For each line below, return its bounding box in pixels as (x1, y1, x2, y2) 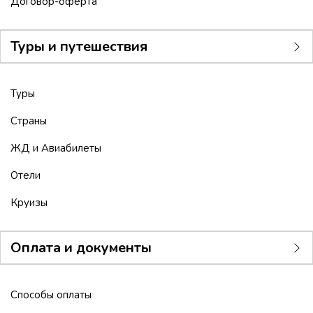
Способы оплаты (10, 288, 92, 303)
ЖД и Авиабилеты (10, 141, 101, 156)
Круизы (10, 196, 48, 210)
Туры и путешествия (10, 37, 147, 57)
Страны (10, 114, 47, 129)
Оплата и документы (10, 238, 152, 258)
